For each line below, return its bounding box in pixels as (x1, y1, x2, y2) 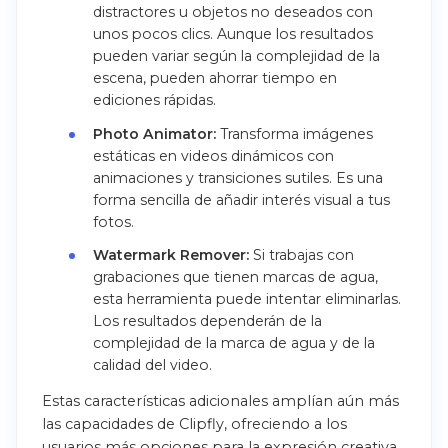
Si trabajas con (248, 245, 354, 264)
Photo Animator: (92, 124, 216, 143)
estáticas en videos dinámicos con (92, 146, 334, 165)
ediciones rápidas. (92, 91, 216, 110)
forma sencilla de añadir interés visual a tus (92, 190, 390, 209)
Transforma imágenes (215, 124, 373, 143)
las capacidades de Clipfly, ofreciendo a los (42, 414, 347, 433)
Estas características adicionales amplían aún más (42, 391, 399, 410)
